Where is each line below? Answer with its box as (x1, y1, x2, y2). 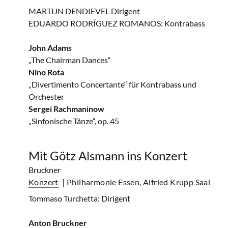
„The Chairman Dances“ (28, 55, 111, 65)
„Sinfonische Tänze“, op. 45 (28, 116, 119, 126)
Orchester (28, 92, 64, 101)
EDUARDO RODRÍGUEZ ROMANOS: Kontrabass (28, 18, 205, 28)
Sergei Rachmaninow (28, 104, 104, 113)
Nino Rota (28, 67, 64, 77)
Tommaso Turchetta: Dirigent (28, 193, 130, 203)
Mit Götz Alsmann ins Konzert (28, 148, 187, 163)
